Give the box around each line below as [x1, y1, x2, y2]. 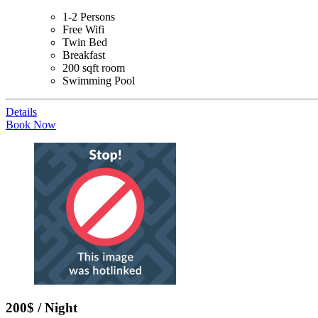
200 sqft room [62, 61, 125, 74]
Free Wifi [62, 23, 104, 35]
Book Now [6, 118, 56, 131]
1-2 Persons [62, 10, 115, 23]
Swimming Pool [62, 74, 135, 87]
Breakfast [62, 48, 105, 61]
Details [6, 105, 37, 118]
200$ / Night [6, 300, 77, 316]
